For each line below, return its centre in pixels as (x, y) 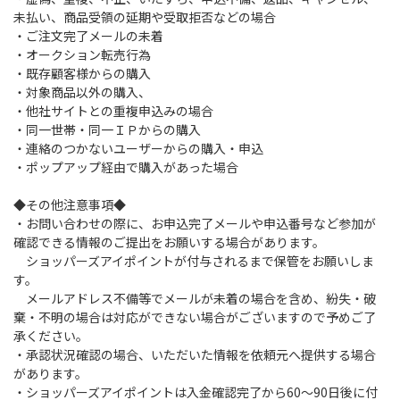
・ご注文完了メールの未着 (88, 35)
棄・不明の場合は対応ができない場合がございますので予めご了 (195, 317)
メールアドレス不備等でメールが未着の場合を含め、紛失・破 (195, 298)
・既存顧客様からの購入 (82, 73)
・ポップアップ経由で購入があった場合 (126, 167)
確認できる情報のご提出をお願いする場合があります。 (169, 242)
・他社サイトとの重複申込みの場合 (113, 110)
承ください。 (51, 335)
